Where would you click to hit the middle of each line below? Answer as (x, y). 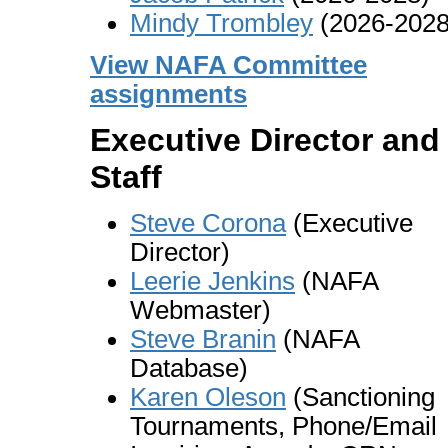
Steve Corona (208, 223)
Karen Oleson (208, 397)
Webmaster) (200, 310)
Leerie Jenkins (212, 281)
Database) (189, 368)
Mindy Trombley (221, 23)
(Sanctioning (360, 397)
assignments (168, 94)
